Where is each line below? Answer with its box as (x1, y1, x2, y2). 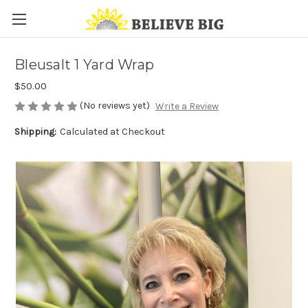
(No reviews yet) (80, 100, 150, 111)
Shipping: (14, 126, 56, 138)
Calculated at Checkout (59, 126, 165, 138)
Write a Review (155, 100, 219, 113)
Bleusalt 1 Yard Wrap (14, 56, 154, 74)
